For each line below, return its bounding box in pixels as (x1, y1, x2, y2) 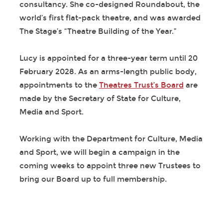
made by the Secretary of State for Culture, (19, 94, 181, 104)
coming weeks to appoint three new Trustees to (19, 161, 201, 171)
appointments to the (19, 81, 99, 90)
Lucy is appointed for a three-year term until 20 (19, 54, 198, 63)
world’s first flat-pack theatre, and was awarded (19, 13, 201, 23)
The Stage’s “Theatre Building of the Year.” (19, 27, 177, 36)
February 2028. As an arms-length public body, (19, 67, 197, 77)
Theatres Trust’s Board (99, 81, 184, 90)
